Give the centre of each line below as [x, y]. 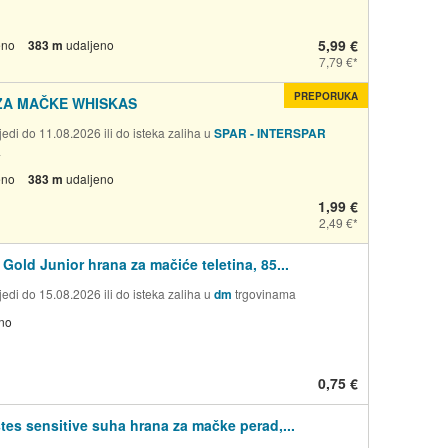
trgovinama [264, 293]
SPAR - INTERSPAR [270, 132]
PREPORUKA [326, 95]
